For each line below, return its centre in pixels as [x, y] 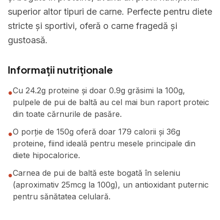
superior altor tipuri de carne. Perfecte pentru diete [110, 12]
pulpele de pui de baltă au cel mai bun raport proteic [111, 102]
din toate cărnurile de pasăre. [67, 114]
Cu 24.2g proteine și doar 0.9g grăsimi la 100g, [99, 90]
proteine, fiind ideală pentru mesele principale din [104, 143]
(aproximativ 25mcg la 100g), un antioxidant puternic [111, 185]
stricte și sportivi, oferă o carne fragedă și [93, 26]
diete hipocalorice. [46, 155]
